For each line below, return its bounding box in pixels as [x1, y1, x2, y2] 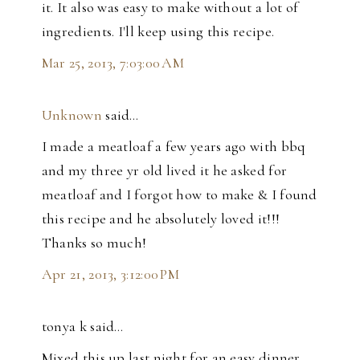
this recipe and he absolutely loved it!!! [41, 210, 280, 228]
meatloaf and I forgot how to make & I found [41, 186, 317, 204]
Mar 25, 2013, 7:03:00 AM [41, 54, 185, 72]
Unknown [41, 106, 102, 125]
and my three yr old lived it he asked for [41, 162, 288, 180]
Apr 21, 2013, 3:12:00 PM [41, 265, 180, 284]
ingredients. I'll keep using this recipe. [41, 22, 275, 41]
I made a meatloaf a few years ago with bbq [41, 137, 305, 156]
